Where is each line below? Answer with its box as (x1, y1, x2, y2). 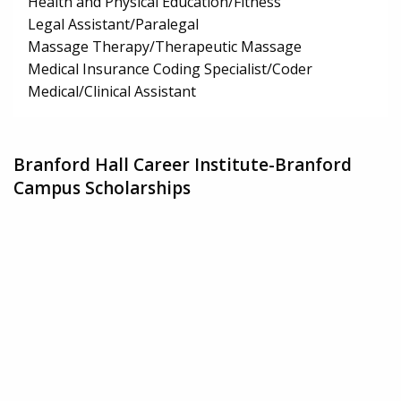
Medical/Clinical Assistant (28, 81, 196, 102)
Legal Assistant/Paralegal (28, 14, 199, 35)
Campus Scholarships (13, 175, 191, 200)
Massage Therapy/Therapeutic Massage (28, 37, 302, 57)
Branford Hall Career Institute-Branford (13, 152, 352, 176)
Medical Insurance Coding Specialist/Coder (28, 59, 312, 80)
